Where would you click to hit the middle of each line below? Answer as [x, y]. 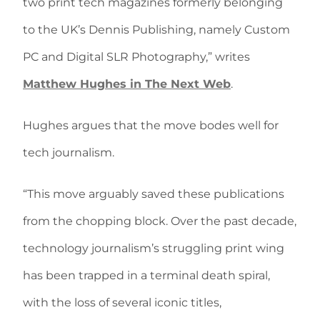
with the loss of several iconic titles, [122, 303]
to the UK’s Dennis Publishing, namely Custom [156, 30]
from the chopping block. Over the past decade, [160, 221]
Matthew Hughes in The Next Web [127, 84]
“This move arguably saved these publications [154, 194]
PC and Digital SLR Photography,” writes [136, 57]
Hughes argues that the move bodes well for [151, 126]
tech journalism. [69, 153]
